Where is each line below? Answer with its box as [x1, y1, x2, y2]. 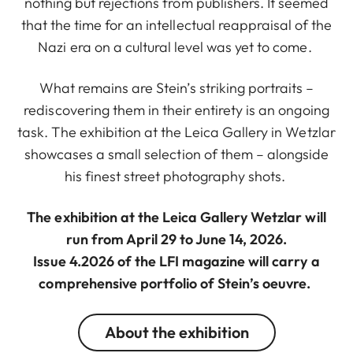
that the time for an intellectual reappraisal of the [20, 16, 333, 35]
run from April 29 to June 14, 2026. [65, 230, 288, 249]
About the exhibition [104, 322, 249, 343]
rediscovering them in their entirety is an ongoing [24, 101, 329, 120]
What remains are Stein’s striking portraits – [39, 79, 314, 98]
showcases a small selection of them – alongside [24, 145, 329, 164]
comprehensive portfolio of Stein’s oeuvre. [39, 274, 314, 293]
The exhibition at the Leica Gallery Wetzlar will [27, 208, 326, 227]
